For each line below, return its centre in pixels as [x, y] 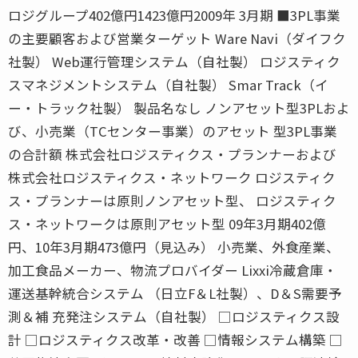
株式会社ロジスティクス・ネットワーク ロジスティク [172, 177]
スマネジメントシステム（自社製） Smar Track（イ [168, 84]
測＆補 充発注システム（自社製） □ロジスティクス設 [174, 316]
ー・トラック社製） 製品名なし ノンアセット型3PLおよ [179, 107]
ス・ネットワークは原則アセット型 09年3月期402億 [167, 223]
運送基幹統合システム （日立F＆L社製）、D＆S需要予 [175, 293]
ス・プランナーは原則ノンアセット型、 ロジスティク [172, 200]
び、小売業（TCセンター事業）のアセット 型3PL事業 [173, 131]
